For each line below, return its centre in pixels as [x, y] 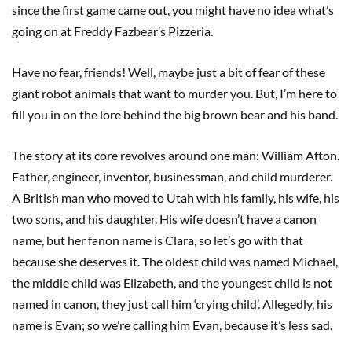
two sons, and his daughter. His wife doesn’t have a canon [164, 218]
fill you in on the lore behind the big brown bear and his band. [176, 114]
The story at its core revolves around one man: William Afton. [176, 155]
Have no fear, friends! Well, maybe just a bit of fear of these [169, 71]
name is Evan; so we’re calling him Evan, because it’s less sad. [173, 324]
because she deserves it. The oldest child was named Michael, [175, 261]
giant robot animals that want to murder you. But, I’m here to [174, 93]
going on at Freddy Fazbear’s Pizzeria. [114, 31]
